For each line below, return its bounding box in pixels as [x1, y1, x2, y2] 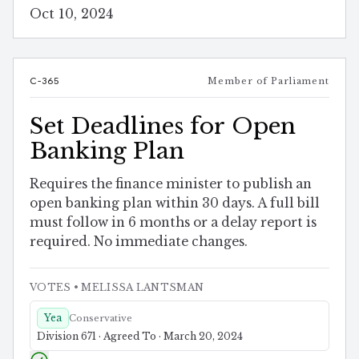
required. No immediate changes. [30, 234, 248, 250]
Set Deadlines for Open [30, 111, 296, 140]
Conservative [69, 313, 132, 325]
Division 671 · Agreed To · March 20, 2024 [37, 330, 243, 343]
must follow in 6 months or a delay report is [30, 215, 317, 231]
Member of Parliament [208, 75, 329, 87]
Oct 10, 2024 [30, 5, 113, 22]
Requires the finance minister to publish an [30, 176, 312, 192]
